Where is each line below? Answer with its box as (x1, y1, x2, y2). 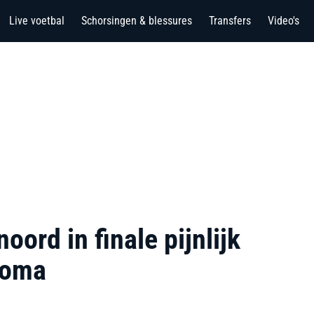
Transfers (209, 14, 251, 27)
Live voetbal (9, 14, 64, 27)
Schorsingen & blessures (81, 14, 192, 27)
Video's (268, 14, 299, 27)
